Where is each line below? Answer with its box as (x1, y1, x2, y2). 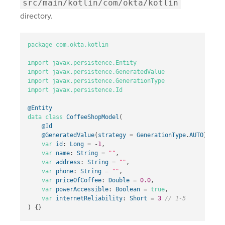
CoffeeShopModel (66, 114, 119, 121)
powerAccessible (56, 186, 108, 193)
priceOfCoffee (56, 177, 101, 184)
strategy (98, 132, 126, 139)
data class (28, 114, 63, 121)
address (56, 159, 80, 166)
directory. (20, 11, 53, 22)
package (28, 41, 52, 49)
